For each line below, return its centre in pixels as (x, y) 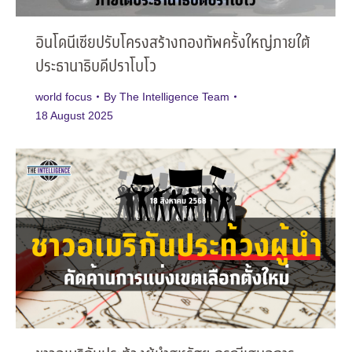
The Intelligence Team (174, 97)
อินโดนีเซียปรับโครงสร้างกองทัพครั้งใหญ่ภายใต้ (173, 44)
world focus (64, 97)
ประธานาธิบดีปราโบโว (96, 68)
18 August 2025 (74, 116)
